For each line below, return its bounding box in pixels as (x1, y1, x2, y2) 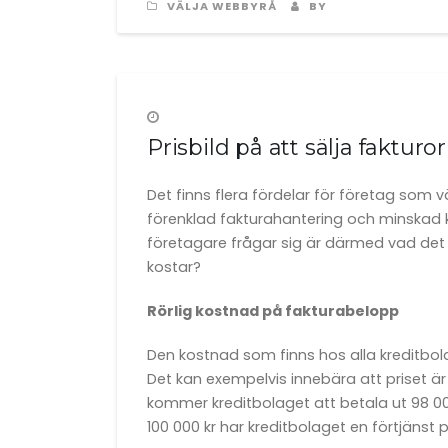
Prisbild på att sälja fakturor (147, 134, 446, 161)
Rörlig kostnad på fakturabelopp (147, 301, 399, 321)
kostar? (147, 257, 201, 277)
